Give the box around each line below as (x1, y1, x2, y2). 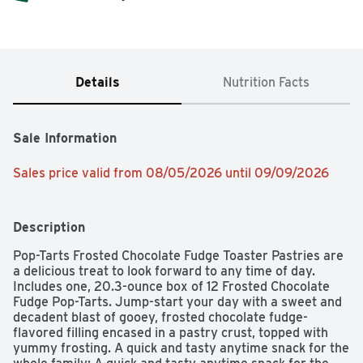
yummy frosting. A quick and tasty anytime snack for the (13, 340, 349, 357)
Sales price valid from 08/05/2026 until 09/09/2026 (13, 165, 329, 181)
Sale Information (13, 130, 117, 147)
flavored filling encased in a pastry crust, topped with (13, 325, 328, 341)
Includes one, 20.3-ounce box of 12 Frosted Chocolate (13, 279, 330, 295)
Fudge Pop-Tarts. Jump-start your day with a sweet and (13, 294, 342, 310)
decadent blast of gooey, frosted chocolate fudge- (13, 310, 308, 326)
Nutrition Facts (222, 75, 310, 91)
